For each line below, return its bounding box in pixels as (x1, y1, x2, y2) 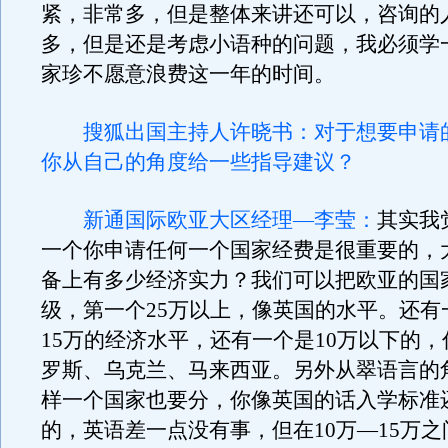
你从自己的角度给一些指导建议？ (41, 150, 356, 174)
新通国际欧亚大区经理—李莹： (41, 208, 377, 232)
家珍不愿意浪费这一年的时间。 (41, 62, 335, 86)
